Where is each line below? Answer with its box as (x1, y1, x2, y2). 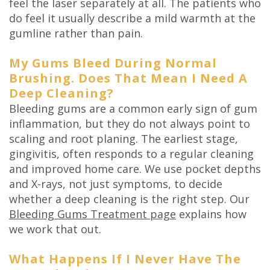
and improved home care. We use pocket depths (9, 162, 261, 177)
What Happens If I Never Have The (9, 251, 241, 268)
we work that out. (9, 222, 101, 237)
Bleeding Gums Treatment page (9, 207, 176, 222)
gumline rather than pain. (9, 26, 143, 41)
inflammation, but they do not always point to (9, 116, 250, 131)
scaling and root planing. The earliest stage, (9, 131, 238, 146)
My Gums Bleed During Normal (9, 55, 217, 72)
